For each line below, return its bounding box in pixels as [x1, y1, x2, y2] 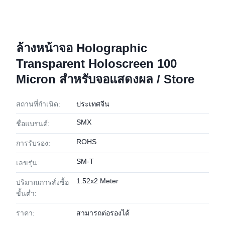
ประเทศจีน [76, 100, 109, 108]
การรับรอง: [16, 139, 50, 147]
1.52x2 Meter [76, 177, 119, 185]
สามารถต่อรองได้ [76, 209, 130, 217]
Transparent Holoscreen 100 [16, 57, 177, 70]
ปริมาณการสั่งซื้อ [16, 178, 69, 186]
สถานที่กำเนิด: [16, 100, 60, 108]
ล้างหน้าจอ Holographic [16, 41, 147, 55]
